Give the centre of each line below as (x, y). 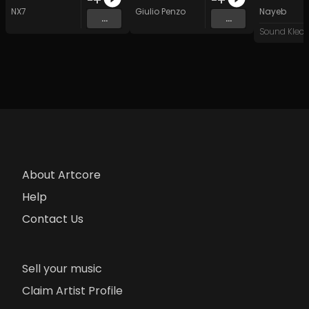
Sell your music (62, 269)
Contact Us (53, 219)
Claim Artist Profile (72, 291)
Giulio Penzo (160, 11)
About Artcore (61, 175)
